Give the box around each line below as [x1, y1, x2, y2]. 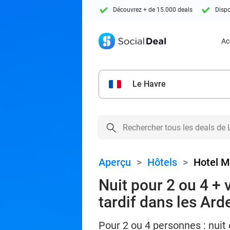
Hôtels [147, 156, 177, 168]
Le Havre [132, 79, 166, 89]
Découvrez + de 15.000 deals [113, 6, 193, 14]
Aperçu [99, 156, 131, 168]
